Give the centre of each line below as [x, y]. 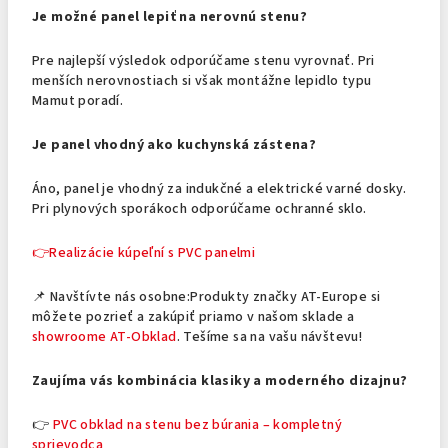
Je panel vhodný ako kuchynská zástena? [174, 145]
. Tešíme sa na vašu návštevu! [269, 337]
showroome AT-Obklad [104, 337]
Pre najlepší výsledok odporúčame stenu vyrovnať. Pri [203, 61]
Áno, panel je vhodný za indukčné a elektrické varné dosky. [219, 189]
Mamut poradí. [78, 101]
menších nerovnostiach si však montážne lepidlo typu [202, 81]
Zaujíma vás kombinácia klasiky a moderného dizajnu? [220, 381]
